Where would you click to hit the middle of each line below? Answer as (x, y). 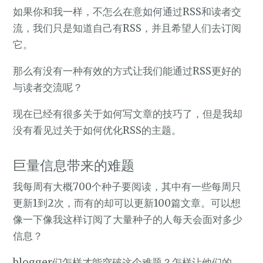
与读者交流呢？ (48, 88)
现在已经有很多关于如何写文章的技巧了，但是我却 (128, 114)
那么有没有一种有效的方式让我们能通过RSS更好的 (127, 71)
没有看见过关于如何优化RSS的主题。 (97, 131)
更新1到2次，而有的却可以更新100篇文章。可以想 (127, 203)
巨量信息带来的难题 (74, 165)
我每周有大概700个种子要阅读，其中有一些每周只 (127, 187)
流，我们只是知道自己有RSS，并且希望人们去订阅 (127, 28)
